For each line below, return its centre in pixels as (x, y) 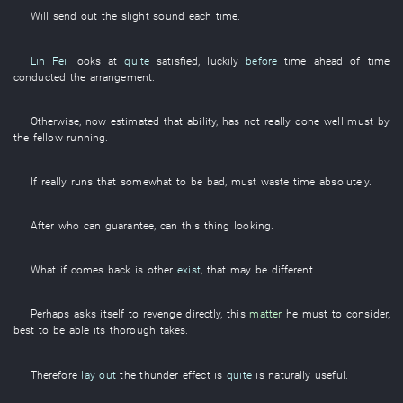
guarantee (130, 226)
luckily (223, 60)
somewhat (147, 181)
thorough (133, 330)
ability (202, 121)
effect (196, 374)
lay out (99, 374)
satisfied (178, 60)
